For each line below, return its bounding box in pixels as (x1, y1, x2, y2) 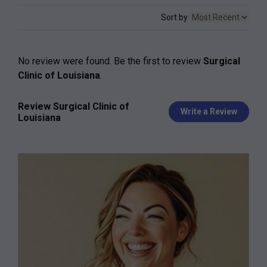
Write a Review (181, 107, 237, 117)
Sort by (161, 12, 190, 22)
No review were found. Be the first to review (18, 55, 203, 67)
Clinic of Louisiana (18, 69, 100, 81)
